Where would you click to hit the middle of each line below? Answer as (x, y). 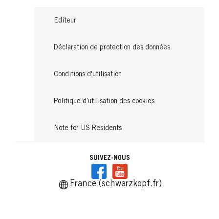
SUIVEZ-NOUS (109, 159)
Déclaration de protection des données (112, 48)
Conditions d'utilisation (88, 75)
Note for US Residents (88, 129)
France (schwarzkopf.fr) (116, 185)
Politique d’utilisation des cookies (104, 102)
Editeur (65, 21)
